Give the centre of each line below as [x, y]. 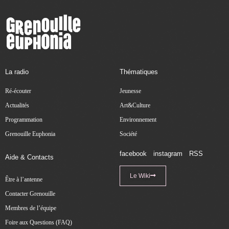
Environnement [138, 120]
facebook [133, 154]
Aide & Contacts [29, 157]
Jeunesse [130, 91]
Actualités [17, 106]
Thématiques [139, 72]
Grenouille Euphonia [30, 134]
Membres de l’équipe [31, 208]
